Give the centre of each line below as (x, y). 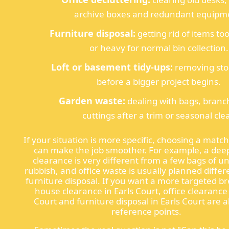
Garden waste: (92, 100)
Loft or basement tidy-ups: (112, 67)
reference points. (147, 211)
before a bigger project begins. (159, 81)
